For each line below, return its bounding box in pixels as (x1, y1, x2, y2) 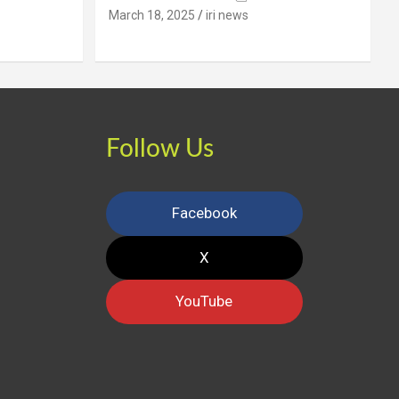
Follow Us (105, 136, 214, 162)
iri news (205, 8, 248, 23)
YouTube (175, 292, 233, 311)
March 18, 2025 (108, 8, 195, 23)
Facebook (171, 204, 237, 223)
